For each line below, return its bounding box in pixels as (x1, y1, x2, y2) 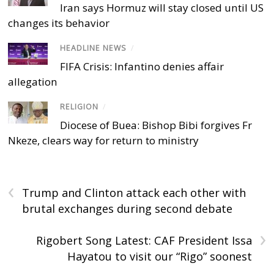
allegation (8, 75, 58, 89)
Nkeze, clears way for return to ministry (8, 133, 199, 148)
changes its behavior (8, 15, 110, 30)
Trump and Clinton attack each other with (22, 185, 246, 201)
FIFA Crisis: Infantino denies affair (60, 59, 224, 74)
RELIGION (60, 102, 99, 113)
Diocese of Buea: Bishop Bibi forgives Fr (60, 118, 253, 133)
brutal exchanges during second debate (22, 201, 233, 217)
